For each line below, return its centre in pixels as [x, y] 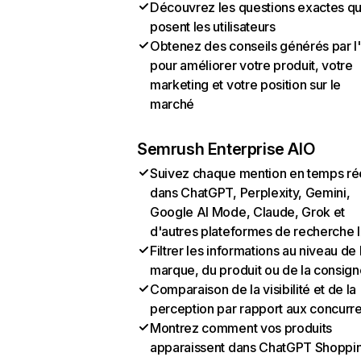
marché [172, 104]
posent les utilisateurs [213, 27]
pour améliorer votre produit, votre [251, 65]
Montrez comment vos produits [241, 328]
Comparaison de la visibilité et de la [253, 289]
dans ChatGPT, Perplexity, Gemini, [250, 193]
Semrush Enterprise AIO [226, 149]
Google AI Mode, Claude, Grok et [248, 212]
